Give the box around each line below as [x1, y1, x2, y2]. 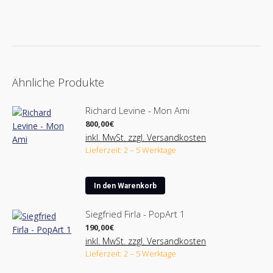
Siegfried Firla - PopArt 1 [85, 208, 185, 220]
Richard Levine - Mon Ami [85, 104, 190, 116]
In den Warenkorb [94, 182, 157, 190]
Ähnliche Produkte [12, 75, 104, 90]
